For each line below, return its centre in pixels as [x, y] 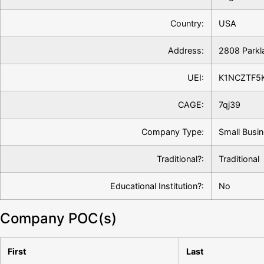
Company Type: [173, 132]
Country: [187, 24]
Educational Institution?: [157, 186]
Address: [186, 51]
